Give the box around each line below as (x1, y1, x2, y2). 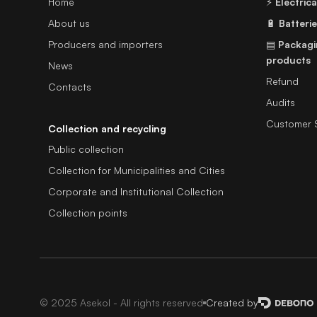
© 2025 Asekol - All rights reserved (40, 296, 203, 309)
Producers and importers (48, 38, 163, 50)
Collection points (48, 207, 127, 219)
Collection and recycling (48, 122, 166, 134)
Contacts (48, 81, 91, 93)
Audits (266, 96, 295, 108)
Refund (266, 75, 299, 87)
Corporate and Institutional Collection (48, 185, 224, 197)
